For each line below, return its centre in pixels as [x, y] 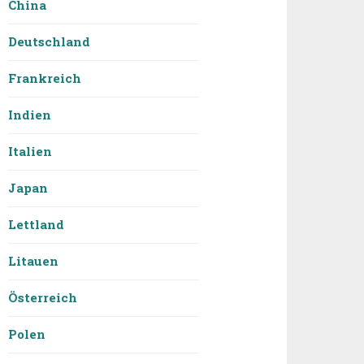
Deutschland [50, 42]
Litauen [34, 261]
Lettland [37, 225]
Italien [30, 152]
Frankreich [45, 78]
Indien [30, 115]
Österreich [43, 298]
